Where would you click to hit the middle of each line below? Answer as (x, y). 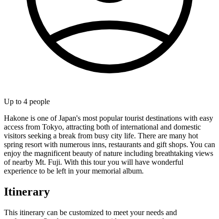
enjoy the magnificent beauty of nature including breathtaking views (109, 153)
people (39, 101)
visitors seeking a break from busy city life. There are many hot (101, 135)
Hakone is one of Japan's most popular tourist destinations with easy (109, 118)
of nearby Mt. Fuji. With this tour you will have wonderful (94, 162)
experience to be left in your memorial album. (74, 171)
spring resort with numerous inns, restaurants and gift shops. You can (109, 144)
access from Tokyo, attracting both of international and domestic (102, 127)
